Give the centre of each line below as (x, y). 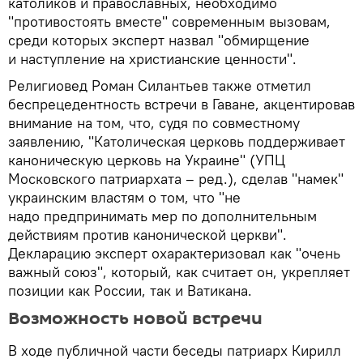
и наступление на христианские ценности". (152, 59)
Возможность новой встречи (139, 319)
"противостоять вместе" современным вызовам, (169, 22)
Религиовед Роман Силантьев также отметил (160, 86)
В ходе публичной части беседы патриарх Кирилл (175, 351)
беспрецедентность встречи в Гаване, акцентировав (181, 105)
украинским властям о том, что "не (124, 198)
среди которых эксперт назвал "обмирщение (159, 41)
